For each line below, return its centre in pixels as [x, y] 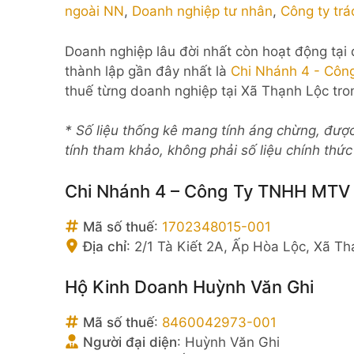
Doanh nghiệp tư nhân [202, 11]
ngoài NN [94, 11]
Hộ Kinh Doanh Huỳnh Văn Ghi [189, 287]
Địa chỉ [103, 246]
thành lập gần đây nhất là [148, 71]
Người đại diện [128, 342]
